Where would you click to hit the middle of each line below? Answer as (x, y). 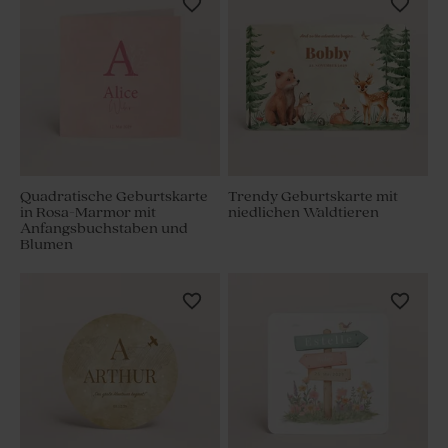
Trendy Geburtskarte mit (313, 197)
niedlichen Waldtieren (303, 213)
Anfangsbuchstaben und (104, 229)
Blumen (46, 245)
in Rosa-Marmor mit (88, 213)
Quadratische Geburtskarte (114, 197)
